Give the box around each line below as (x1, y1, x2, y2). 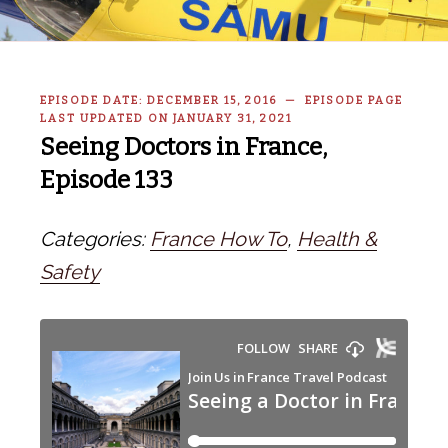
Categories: (40, 226, 150, 251)
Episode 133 (40, 165, 173, 194)
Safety (40, 259, 100, 284)
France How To (150, 226, 287, 251)
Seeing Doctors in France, (40, 132, 327, 161)
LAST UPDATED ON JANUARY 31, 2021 (40, 112, 292, 125)
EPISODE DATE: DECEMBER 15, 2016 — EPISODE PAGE (40, 94, 403, 107)
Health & (297, 226, 377, 251)
